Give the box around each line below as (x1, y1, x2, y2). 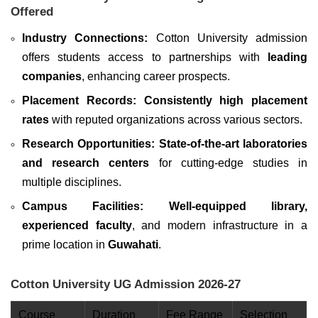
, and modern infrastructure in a (131, 219, 308, 232)
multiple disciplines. (22, 176, 121, 189)
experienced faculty (22, 219, 132, 232)
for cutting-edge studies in (149, 157, 308, 170)
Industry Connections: (22, 32, 148, 45)
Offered (11, 5, 53, 19)
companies (22, 70, 82, 83)
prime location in (22, 238, 108, 251)
